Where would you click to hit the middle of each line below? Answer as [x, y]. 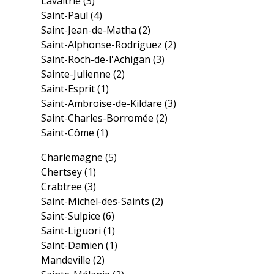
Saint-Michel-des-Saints [97, 201]
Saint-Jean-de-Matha [90, 30]
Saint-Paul [66, 15]
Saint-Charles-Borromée [99, 118]
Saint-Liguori [72, 231]
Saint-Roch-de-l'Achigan [97, 59]
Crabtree [63, 187]
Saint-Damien [74, 245]
